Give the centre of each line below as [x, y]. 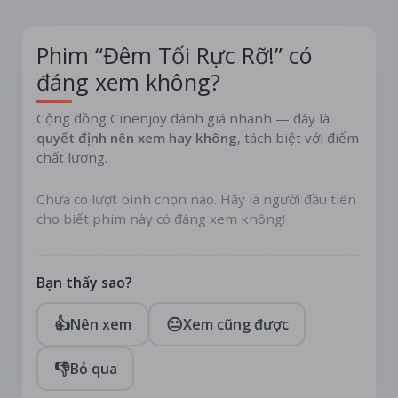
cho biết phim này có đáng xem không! [161, 218]
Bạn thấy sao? [84, 282]
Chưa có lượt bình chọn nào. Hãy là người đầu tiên [196, 199]
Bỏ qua [93, 368]
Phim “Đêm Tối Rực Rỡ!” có [175, 56]
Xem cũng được [235, 324]
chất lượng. [72, 157]
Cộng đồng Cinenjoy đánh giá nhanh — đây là [183, 118]
